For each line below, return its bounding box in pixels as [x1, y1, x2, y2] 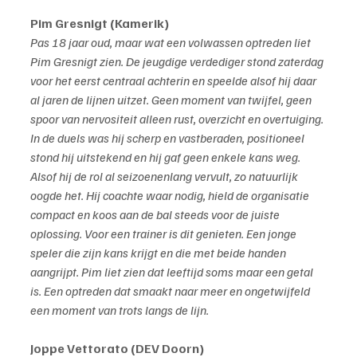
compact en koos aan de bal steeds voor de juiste [30, 206, 282, 223]
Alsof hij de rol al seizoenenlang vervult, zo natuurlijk [30, 168, 300, 185]
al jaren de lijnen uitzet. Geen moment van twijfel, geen [30, 92, 314, 108]
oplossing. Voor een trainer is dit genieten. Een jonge [30, 226, 299, 242]
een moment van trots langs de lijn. [30, 302, 209, 319]
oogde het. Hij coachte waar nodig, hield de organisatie [30, 187, 312, 204]
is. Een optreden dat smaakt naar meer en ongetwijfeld [30, 283, 312, 300]
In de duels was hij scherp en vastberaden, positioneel [30, 130, 307, 147]
